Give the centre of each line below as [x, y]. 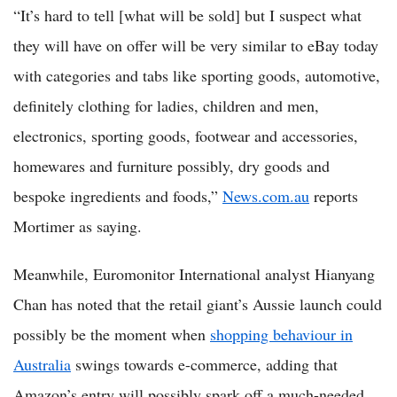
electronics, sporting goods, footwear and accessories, [186, 135]
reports [334, 195]
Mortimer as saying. [78, 226]
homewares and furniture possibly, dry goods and [171, 165]
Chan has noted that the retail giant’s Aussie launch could [198, 304]
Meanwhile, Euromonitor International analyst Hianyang [194, 273]
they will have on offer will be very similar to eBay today [196, 45]
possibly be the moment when [112, 334]
